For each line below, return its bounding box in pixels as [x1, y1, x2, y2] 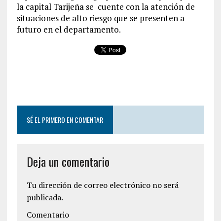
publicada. [26, 191, 63, 203]
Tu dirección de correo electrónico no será [26, 179, 179, 190]
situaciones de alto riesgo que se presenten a [16, 12, 184, 24]
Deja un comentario [26, 152, 110, 170]
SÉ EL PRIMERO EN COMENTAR [26, 114, 103, 125]
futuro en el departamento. [16, 23, 121, 35]
